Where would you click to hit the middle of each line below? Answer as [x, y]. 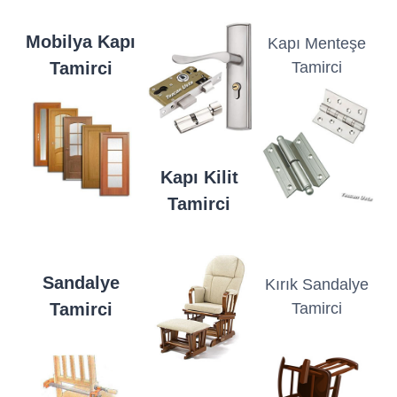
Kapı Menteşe [317, 44]
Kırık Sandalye [317, 285]
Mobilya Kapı [81, 42]
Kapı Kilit [199, 178]
